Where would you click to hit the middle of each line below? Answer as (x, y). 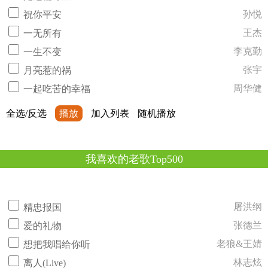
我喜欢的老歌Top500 (134, 159)
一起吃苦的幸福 (57, 89)
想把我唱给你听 (57, 244)
